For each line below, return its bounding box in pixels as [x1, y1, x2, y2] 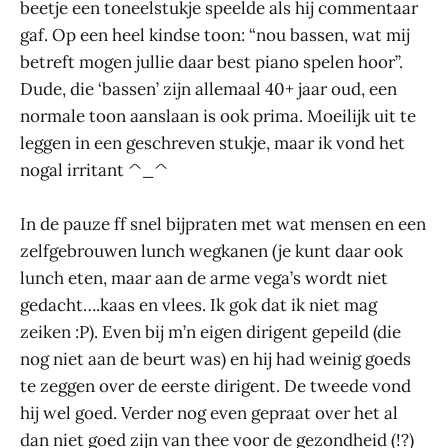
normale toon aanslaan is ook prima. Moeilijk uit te [20, 104, 416, 127]
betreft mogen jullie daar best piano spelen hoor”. [20, 50, 403, 73]
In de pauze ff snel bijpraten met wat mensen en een [20, 212, 426, 235]
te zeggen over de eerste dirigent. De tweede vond [20, 374, 411, 397]
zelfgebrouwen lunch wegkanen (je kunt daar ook [20, 239, 403, 262]
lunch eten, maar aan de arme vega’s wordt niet [20, 266, 388, 289]
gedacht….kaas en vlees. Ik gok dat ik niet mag [20, 293, 377, 316]
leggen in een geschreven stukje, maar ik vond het [20, 131, 405, 154]
